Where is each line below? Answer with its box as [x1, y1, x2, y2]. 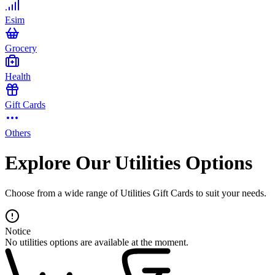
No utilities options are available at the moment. [5, 236, 188, 247]
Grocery [5, 42, 37, 53]
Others [5, 127, 31, 138]
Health [5, 71, 31, 82]
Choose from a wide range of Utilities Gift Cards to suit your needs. [5, 187, 266, 198]
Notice [5, 225, 31, 236]
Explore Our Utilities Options [5, 152, 252, 174]
